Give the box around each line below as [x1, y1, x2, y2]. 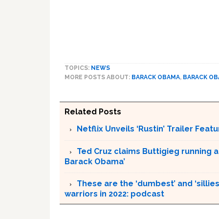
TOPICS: [65, 64, 91, 71]
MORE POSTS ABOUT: [65, 73, 131, 81]
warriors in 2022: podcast [65, 189, 164, 198]
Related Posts [65, 107, 121, 116]
